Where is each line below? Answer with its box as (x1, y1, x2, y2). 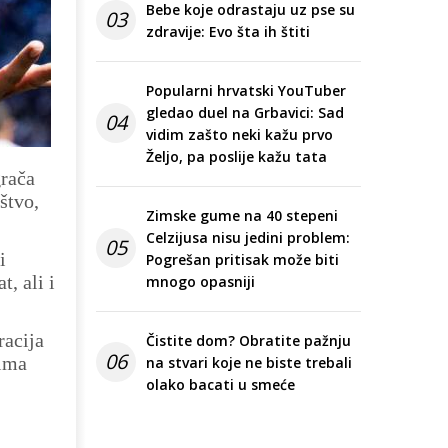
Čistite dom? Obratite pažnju (146, 331, 351, 351)
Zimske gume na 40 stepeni (146, 206, 338, 226)
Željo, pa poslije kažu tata (146, 147, 327, 167)
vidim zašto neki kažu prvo (146, 125, 333, 145)
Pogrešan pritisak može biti (146, 250, 339, 270)
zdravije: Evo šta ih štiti (146, 22, 310, 42)
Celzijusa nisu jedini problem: (146, 228, 350, 248)
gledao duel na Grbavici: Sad (146, 103, 344, 123)
